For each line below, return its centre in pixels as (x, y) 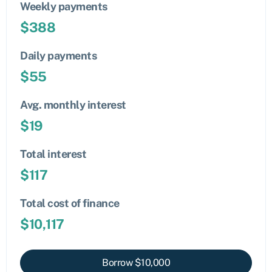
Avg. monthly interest (73, 105)
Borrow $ (121, 263)
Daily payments (58, 56)
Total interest (53, 154)
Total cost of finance (70, 203)
